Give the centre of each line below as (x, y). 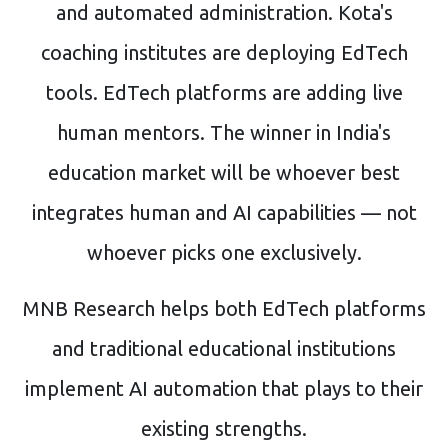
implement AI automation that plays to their (224, 388)
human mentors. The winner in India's (224, 132)
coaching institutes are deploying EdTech (224, 52)
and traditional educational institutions (224, 348)
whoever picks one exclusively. (224, 252)
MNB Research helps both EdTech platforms (224, 308)
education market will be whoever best (224, 172)
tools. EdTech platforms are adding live (224, 92)
